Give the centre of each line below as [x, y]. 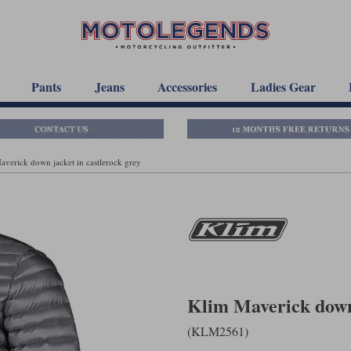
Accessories [188, 87]
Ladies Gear [283, 87]
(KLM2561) [218, 331]
